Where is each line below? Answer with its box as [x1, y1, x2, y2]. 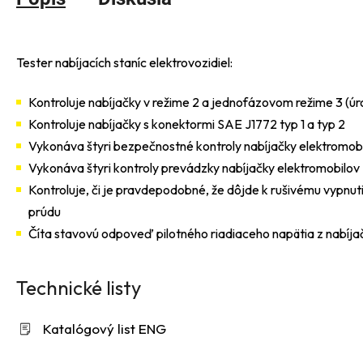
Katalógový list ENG [43, 319, 166, 337]
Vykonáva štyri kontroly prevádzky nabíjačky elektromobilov [28, 159, 360, 176]
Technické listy [16, 275, 141, 300]
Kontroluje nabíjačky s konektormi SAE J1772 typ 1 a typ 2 [28, 115, 345, 132]
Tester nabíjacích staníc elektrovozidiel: [16, 53, 233, 70]
